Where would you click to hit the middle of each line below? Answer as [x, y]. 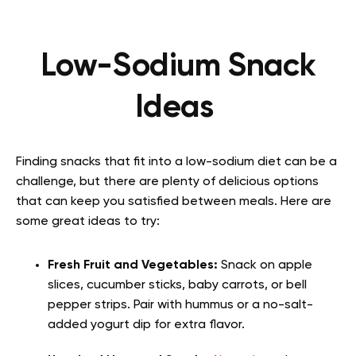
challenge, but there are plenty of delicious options [167, 182]
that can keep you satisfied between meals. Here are [174, 201]
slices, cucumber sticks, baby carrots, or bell [177, 285]
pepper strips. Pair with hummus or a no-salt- [180, 305]
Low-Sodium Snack [178, 66]
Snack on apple [265, 265]
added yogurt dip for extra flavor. [148, 325]
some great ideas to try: [89, 221]
